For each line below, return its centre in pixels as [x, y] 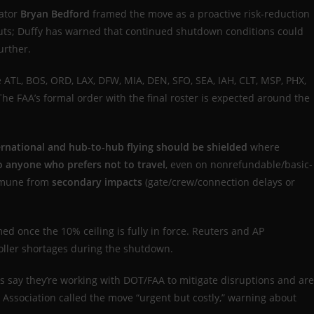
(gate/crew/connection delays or [219, 182]
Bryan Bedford [55, 14]
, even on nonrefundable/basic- [239, 165]
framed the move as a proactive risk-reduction [200, 14]
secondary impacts [97, 182]
